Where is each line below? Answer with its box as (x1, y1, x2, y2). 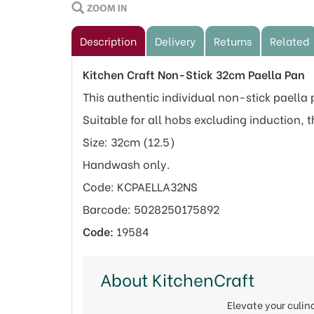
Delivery (155, 33, 196, 48)
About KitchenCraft (100, 266, 254, 291)
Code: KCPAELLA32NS (83, 178, 198, 194)
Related (270, 33, 309, 48)
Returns (214, 33, 252, 48)
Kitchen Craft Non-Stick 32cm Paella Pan (83, 66, 305, 82)
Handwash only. (83, 156, 170, 172)
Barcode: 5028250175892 (83, 200, 219, 217)
